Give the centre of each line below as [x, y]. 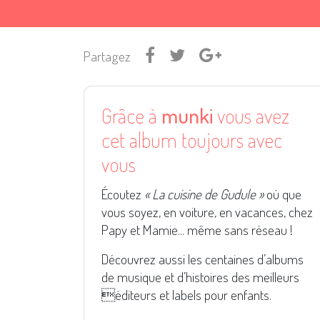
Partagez [107, 56]
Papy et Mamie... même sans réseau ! [197, 230]
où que [282, 194]
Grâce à [131, 116]
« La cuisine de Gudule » [204, 194]
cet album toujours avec [192, 140]
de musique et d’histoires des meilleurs [200, 277]
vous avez [251, 116]
